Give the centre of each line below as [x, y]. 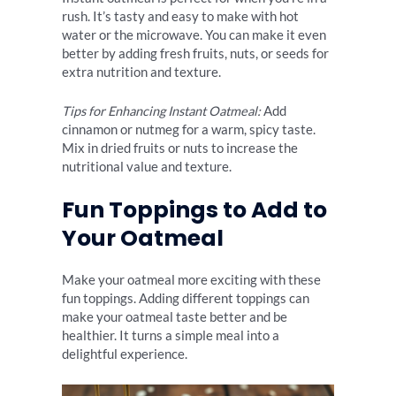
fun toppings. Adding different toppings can [186, 299]
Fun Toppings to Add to [194, 210]
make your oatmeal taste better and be [175, 317]
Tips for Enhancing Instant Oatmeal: [161, 110]
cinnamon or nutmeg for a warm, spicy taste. [189, 129]
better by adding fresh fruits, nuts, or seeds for [195, 53]
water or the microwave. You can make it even [194, 34]
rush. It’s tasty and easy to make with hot [180, 16]
